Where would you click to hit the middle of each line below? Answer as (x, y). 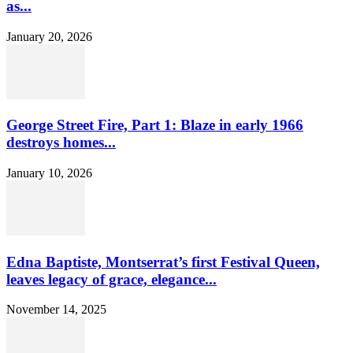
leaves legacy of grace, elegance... (111, 279)
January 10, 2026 (49, 173)
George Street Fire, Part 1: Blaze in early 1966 (155, 125)
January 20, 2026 (49, 36)
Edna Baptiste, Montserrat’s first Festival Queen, (163, 262)
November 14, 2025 (56, 310)
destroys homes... (61, 143)
